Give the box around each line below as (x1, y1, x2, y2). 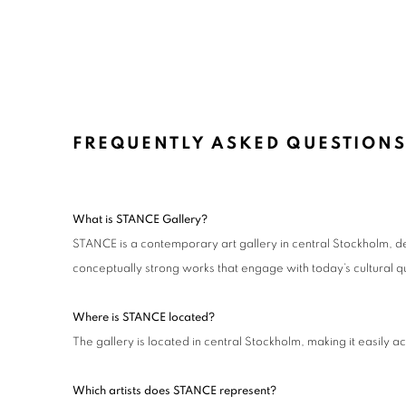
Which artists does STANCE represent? (72, 385, 276, 397)
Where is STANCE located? (72, 312, 215, 324)
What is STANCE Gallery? (72, 214, 208, 226)
